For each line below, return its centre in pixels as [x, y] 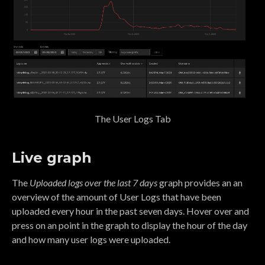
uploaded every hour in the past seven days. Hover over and [130, 211]
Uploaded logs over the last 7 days [93, 182]
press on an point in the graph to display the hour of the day [130, 225]
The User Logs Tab [132, 118]
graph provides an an [200, 182]
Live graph [52, 157]
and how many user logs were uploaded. [91, 239]
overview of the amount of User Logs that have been [117, 196]
